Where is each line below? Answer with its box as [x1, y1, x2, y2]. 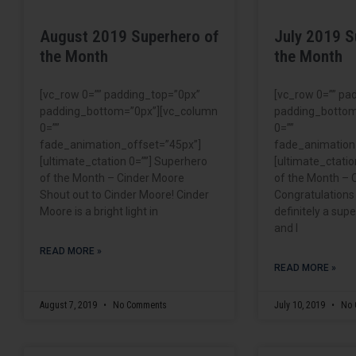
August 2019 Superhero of [40, 26, 219, 46]
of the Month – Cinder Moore [40, 171, 187, 184]
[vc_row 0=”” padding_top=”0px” [40, 87, 200, 101]
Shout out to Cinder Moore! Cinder [40, 188, 209, 201]
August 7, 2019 [40, 299, 99, 311]
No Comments [110, 299, 167, 311]
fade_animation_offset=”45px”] [40, 137, 201, 151]
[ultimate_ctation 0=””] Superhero [40, 154, 207, 168]
